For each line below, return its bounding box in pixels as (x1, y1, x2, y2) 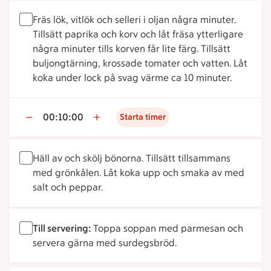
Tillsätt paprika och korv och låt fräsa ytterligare (33, 28, 243, 40)
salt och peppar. (33, 181, 103, 193)
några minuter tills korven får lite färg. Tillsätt (33, 43, 230, 54)
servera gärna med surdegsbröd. (33, 237, 177, 249)
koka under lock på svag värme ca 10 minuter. (33, 72, 232, 83)
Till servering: (33, 223, 93, 234)
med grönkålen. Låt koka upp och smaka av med (33, 167, 244, 178)
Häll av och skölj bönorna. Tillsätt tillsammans (33, 152, 230, 164)
